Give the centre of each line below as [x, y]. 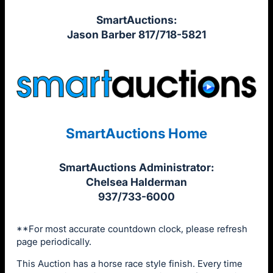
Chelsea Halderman [136, 182]
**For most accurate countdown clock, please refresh [132, 229]
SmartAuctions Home [136, 133]
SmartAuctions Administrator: [136, 168]
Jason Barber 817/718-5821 [136, 34]
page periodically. [54, 241]
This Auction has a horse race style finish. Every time [129, 263]
